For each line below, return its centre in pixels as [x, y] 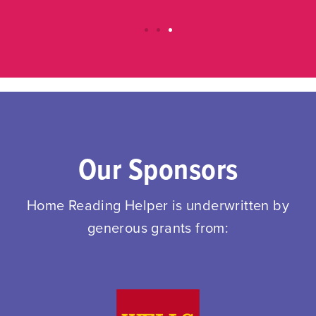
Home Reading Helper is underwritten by [158, 206]
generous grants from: [158, 228]
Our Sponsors [158, 171]
